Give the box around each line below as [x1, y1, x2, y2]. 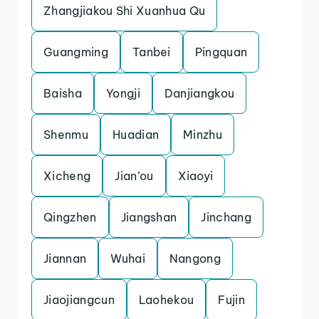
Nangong [169, 251, 221, 266]
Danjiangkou [164, 86, 235, 100]
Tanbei [132, 45, 171, 59]
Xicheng [43, 169, 91, 183]
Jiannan [43, 251, 87, 266]
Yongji [105, 86, 140, 100]
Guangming [43, 45, 108, 59]
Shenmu [43, 127, 88, 142]
